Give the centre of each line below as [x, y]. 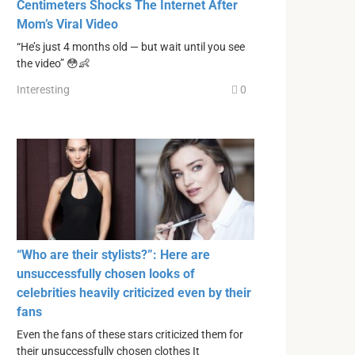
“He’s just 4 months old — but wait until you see [131, 47]
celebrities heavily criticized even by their [134, 292]
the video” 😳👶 [53, 63]
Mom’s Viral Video [67, 24]
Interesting [43, 90]
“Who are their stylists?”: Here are [113, 254]
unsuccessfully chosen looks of [106, 273]
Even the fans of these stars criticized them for [130, 334]
